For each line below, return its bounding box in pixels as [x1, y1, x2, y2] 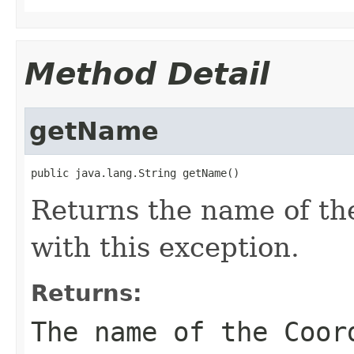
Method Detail [24, 55, 269, 92]
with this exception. [31, 231, 299, 263]
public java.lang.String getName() [31, 166, 239, 179]
